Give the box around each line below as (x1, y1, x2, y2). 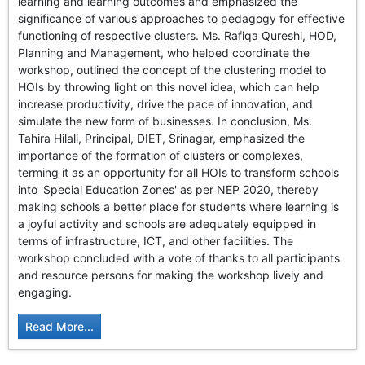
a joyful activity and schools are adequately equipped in (18, 217, 317, 231)
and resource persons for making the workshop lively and (18, 268, 324, 283)
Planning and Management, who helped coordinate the (18, 46, 310, 60)
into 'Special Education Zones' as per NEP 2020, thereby (18, 182, 319, 197)
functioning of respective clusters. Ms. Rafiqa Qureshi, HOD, (18, 29, 337, 43)
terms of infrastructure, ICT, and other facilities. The (18, 234, 294, 248)
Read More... (25, 319, 95, 334)
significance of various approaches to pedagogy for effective (18, 11, 345, 26)
